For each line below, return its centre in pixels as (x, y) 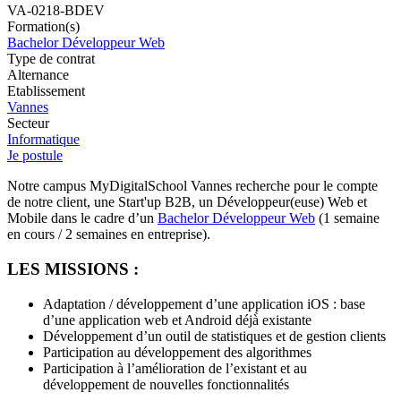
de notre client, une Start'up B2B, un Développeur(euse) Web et (187, 202)
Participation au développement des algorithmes (177, 352)
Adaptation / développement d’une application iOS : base (204, 303)
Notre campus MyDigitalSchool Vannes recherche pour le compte (192, 186)
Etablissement (46, 91)
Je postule (35, 156)
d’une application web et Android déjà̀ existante (177, 320)
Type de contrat (51, 59)
